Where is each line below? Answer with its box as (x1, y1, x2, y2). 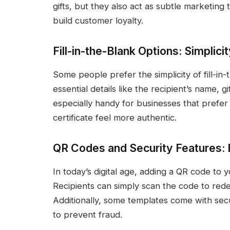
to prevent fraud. (53, 209, 122, 220)
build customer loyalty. (53, 15, 143, 26)
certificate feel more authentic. (53, 112, 177, 123)
